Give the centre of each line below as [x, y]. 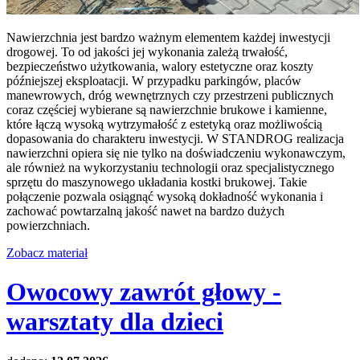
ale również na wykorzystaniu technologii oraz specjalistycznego [170, 167]
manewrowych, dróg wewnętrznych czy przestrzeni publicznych [170, 95]
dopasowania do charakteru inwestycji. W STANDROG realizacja [175, 138]
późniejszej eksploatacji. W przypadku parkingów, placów [154, 80]
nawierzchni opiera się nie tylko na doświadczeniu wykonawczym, [176, 153]
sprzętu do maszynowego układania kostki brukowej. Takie [157, 182]
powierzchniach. [48, 225]
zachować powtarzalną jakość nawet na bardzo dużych [145, 211]
